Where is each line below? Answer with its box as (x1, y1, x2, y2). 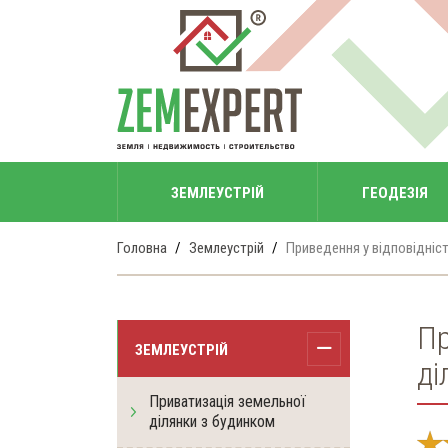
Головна (117, 239, 167, 257)
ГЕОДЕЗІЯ (361, 184, 428, 202)
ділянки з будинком (149, 412, 275, 431)
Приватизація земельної (149, 392, 306, 411)
